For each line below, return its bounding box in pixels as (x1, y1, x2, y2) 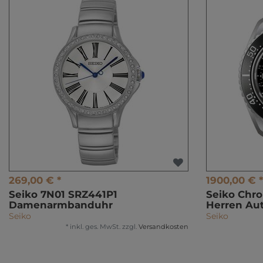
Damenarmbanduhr (9, 199, 113, 211)
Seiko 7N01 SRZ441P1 (9, 188, 117, 201)
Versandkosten (139, 222, 188, 231)
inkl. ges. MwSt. (70, 222, 120, 231)
